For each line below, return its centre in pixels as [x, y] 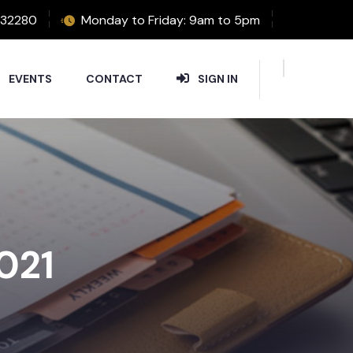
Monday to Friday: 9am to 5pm [171, 20]
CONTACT [114, 79]
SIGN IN [218, 79]
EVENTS [30, 79]
